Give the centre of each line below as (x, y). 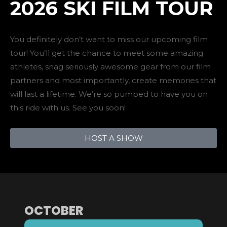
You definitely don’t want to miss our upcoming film (109, 39)
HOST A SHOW (113, 138)
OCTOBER (54, 210)
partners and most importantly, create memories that (113, 80)
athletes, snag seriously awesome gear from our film (110, 66)
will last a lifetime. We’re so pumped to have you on (109, 94)
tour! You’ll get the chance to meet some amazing (107, 53)
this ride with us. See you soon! (68, 107)
